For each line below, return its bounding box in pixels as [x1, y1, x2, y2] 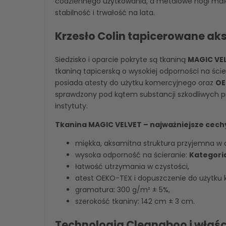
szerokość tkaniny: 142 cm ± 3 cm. [75, 196, 195, 206]
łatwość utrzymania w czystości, [75, 161, 189, 172]
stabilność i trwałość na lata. [55, 7, 155, 18]
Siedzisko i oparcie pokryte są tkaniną [55, 54, 188, 65]
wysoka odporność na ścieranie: [75, 149, 189, 160]
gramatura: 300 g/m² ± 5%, [75, 184, 170, 195]
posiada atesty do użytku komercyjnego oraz [55, 77, 215, 88]
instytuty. [55, 100, 88, 111]
